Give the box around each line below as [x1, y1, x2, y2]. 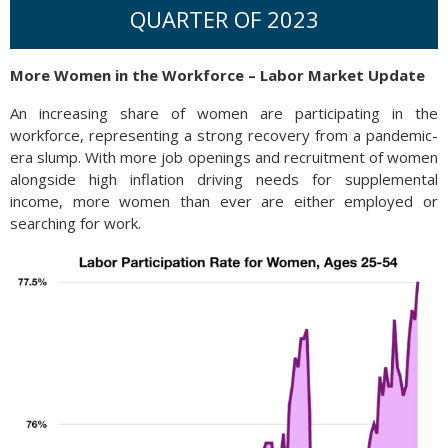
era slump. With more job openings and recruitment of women [10, 147, 438, 167]
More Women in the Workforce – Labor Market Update [10, 65, 425, 85]
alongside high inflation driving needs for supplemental [10, 169, 438, 189]
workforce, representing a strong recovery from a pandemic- [10, 125, 438, 145]
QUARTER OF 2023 [129, 4, 319, 34]
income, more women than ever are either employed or [10, 191, 438, 211]
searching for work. [10, 213, 141, 233]
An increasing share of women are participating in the [10, 103, 438, 123]
